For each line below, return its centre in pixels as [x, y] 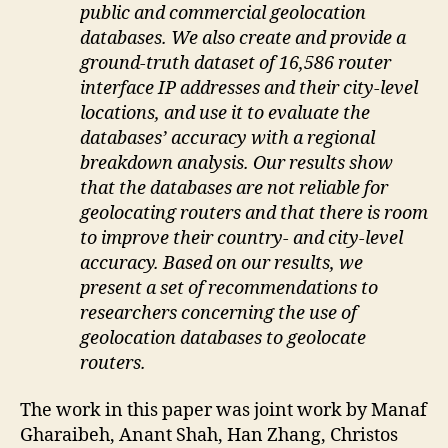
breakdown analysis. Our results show [236, 163]
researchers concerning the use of [218, 313]
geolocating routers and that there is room [254, 213]
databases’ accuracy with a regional [227, 138]
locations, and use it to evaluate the [225, 113]
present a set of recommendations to [229, 288]
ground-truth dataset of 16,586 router [235, 63]
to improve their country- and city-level [241, 238]
